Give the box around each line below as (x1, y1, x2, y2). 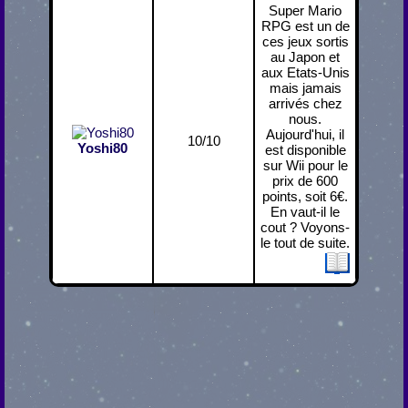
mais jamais (269, 80, 342, 97)
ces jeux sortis (261, 34, 349, 50)
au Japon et (270, 49, 340, 66)
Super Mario (269, 3, 342, 19)
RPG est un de (260, 18, 350, 35)
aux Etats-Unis (260, 65, 350, 81)
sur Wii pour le (262, 158, 348, 174)
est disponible (264, 142, 346, 158)
